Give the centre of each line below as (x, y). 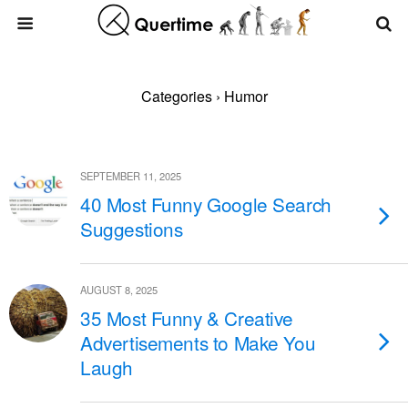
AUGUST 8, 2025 (119, 290)
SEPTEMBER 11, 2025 (131, 176)
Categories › (180, 96)
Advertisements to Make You (198, 342)
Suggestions (132, 229)
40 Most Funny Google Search (206, 204)
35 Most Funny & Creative (187, 318)
